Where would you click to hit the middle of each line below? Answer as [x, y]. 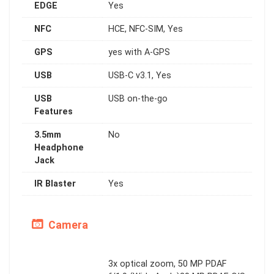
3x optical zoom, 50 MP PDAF [167, 264]
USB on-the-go [138, 98]
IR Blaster [55, 183]
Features [54, 111]
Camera [67, 225]
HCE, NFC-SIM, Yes [146, 29]
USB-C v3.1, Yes [140, 75]
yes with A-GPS [139, 52]
